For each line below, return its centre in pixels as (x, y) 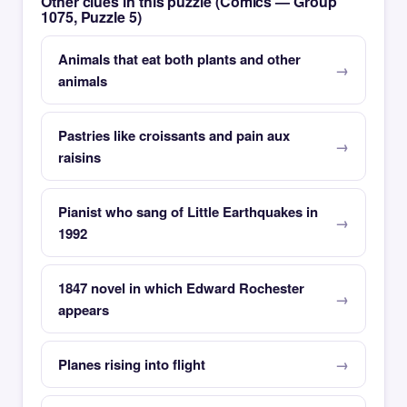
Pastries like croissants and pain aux (174, 135)
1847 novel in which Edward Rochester (181, 288)
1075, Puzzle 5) (91, 17)
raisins (79, 157)
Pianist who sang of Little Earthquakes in (188, 212)
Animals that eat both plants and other (179, 59)
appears (84, 310)
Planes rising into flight (132, 364)
